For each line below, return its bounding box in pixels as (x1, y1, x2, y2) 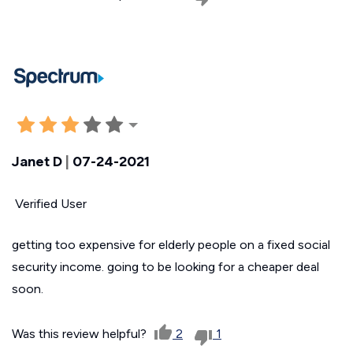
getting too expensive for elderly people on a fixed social (12, 236, 330, 252)
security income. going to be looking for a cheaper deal (12, 258, 319, 274)
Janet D (12, 152, 62, 170)
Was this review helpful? (12, 325, 150, 341)
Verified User (12, 195, 87, 211)
